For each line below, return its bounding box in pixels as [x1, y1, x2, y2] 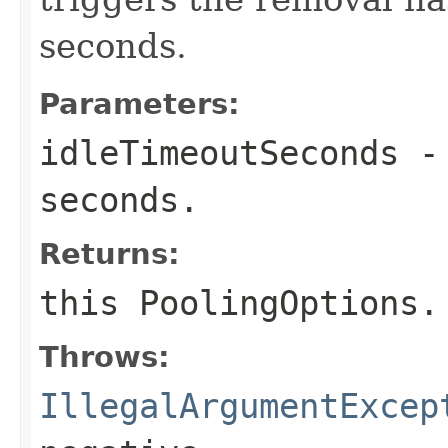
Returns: [39, 236, 180, 271]
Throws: [39, 339, 170, 374]
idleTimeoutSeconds [39, 132, 399, 173]
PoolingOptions [139, 282, 419, 323]
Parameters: [39, 86, 240, 121]
